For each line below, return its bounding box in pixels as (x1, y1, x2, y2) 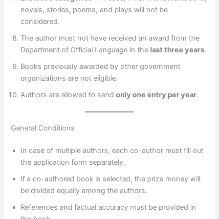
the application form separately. (21, 158, 126, 167)
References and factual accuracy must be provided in (21, 203, 197, 212)
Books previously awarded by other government (21, 62, 181, 71)
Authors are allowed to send (21, 90, 116, 100)
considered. (21, 17, 60, 26)
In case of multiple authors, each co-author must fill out (21, 146, 204, 155)
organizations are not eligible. (21, 74, 118, 83)
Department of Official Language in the (21, 45, 151, 55)
